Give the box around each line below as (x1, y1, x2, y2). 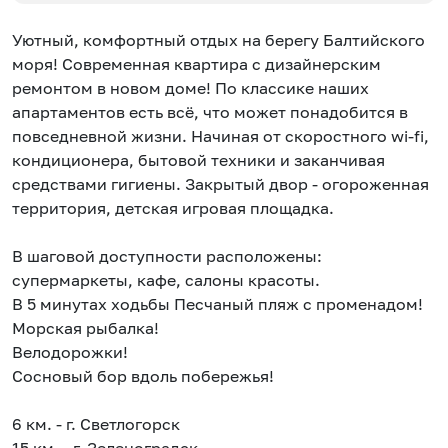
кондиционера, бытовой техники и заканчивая (12, 150, 385, 171)
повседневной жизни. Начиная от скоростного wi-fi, (12, 126, 429, 147)
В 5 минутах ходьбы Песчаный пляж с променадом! (12, 294, 423, 315)
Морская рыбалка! (12, 318, 159, 339)
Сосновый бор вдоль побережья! (12, 366, 274, 387)
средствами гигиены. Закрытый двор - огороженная (12, 174, 429, 195)
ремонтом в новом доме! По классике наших (12, 78, 369, 99)
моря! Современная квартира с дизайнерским (12, 54, 381, 75)
